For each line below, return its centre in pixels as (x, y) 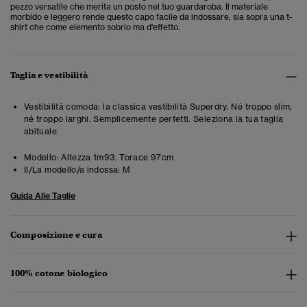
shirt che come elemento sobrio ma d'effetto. (95, 27)
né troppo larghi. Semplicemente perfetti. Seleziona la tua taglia (154, 119)
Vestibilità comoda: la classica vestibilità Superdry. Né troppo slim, (158, 107)
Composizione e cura (56, 235)
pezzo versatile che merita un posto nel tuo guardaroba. (118, 7)
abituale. (42, 132)
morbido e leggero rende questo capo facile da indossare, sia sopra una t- (151, 17)
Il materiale (247, 7)
